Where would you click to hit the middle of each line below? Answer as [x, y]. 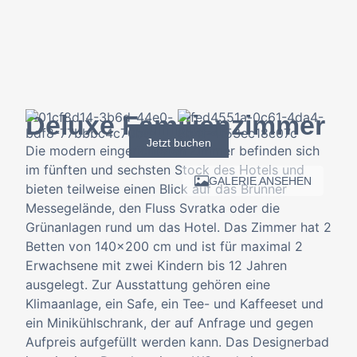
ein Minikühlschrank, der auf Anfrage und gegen [169, 323]
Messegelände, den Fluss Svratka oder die [153, 208]
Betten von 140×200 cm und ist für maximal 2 [164, 246]
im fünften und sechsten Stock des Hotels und [165, 170]
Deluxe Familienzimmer [175, 125]
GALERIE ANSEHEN [260, 181]
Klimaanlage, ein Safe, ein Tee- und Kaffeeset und [175, 304]
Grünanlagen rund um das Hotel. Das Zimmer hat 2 [178, 227]
